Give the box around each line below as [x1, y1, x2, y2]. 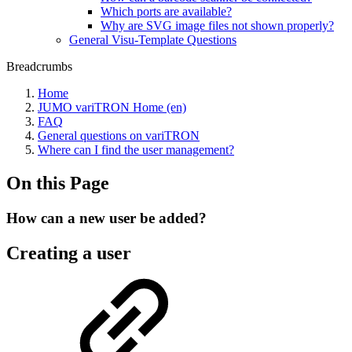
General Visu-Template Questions [69, 33, 236, 46]
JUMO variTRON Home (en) [38, 101, 186, 114]
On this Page [6, 172, 109, 193]
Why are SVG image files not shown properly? [101, 19, 334, 32]
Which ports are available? [101, 5, 232, 18]
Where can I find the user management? [38, 143, 234, 156]
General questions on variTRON [38, 129, 200, 142]
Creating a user [6, 242, 131, 263]
